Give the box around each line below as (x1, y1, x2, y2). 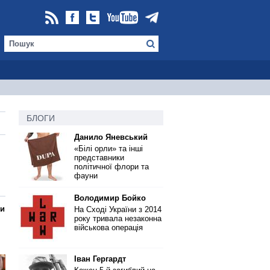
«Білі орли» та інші (74, 144, 143, 153)
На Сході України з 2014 (74, 205, 162, 214)
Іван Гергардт (74, 254, 126, 263)
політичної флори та (74, 162, 149, 171)
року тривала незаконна (74, 214, 162, 223)
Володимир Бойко (74, 193, 146, 202)
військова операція (74, 223, 143, 232)
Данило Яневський (74, 133, 148, 142)
